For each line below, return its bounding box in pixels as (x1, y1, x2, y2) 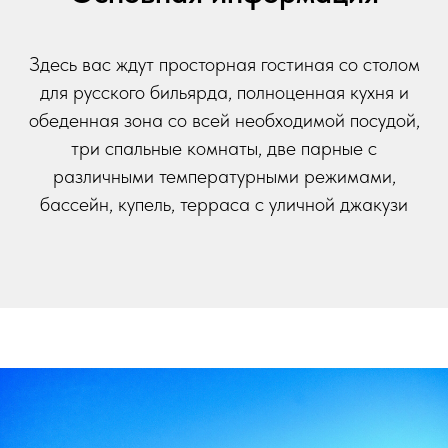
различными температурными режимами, (52, 164, 396, 188)
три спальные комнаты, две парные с (71, 136, 377, 160)
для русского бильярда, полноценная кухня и (39, 80, 409, 104)
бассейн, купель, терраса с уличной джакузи (40, 192, 408, 216)
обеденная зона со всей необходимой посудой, (28, 108, 420, 132)
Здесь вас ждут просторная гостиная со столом (28, 52, 420, 76)
